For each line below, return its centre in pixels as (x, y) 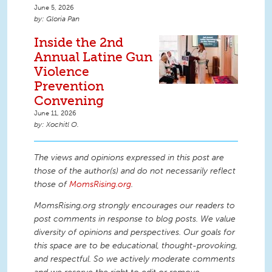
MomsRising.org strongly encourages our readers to (134, 206)
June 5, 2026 (54, 7)
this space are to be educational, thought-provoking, (136, 246)
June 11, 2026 (55, 113)
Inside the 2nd (79, 42)
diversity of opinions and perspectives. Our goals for (134, 233)
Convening (69, 100)
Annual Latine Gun (93, 56)
